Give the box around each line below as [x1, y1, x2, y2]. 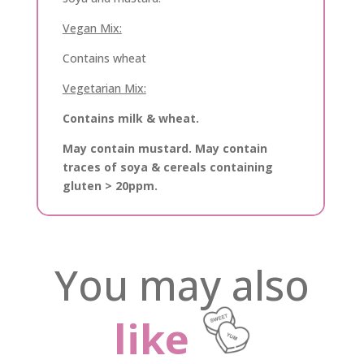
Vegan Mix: [62, 20, 122, 37]
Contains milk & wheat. [62, 110, 199, 127]
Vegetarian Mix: [62, 80, 146, 97]
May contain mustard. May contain [62, 141, 267, 157]
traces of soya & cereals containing [62, 159, 273, 175]
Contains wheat [62, 50, 146, 67]
